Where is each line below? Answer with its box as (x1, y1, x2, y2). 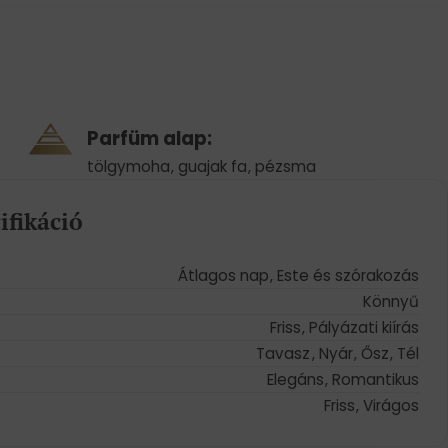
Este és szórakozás (277, 264, 420, 286)
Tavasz (256, 342, 311, 364)
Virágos (363, 394, 420, 416)
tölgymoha (86, 156, 170, 178)
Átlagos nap (177, 264, 269, 286)
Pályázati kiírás (309, 316, 420, 338)
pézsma (255, 156, 317, 178)
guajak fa (178, 156, 248, 178)
